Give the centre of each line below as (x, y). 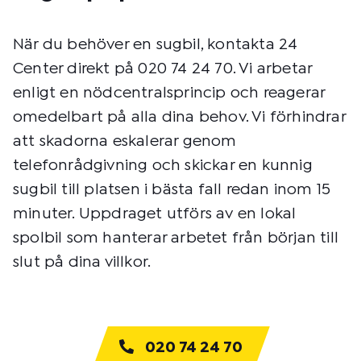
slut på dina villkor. (82, 262)
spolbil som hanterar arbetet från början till (176, 238)
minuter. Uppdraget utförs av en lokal (155, 214)
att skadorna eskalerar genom (125, 141)
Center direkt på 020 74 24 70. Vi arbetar (163, 68)
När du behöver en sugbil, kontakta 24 (156, 44)
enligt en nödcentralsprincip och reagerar (169, 93)
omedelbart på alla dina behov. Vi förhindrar (179, 117)
